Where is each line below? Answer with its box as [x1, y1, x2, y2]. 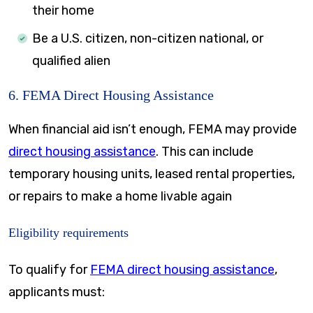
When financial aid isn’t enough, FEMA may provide [8, 122, 297, 138]
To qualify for [8, 262, 90, 277]
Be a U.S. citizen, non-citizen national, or [32, 31, 263, 47]
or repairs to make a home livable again [8, 189, 232, 205]
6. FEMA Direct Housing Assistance [8, 87, 214, 103]
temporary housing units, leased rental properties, [8, 166, 295, 182]
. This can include [156, 144, 254, 160]
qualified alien [32, 53, 110, 69]
